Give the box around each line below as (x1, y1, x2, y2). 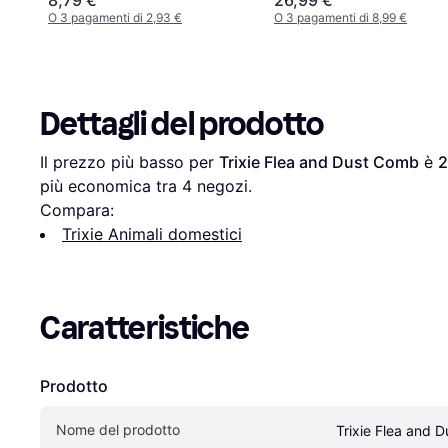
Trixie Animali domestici (62, 223, 242, 244)
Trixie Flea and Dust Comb (219, 151, 419, 172)
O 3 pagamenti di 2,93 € (48, 9, 182, 25)
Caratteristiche (40, 308, 250, 347)
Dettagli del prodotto (40, 104, 324, 143)
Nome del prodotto (56, 420, 180, 438)
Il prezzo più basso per (40, 151, 219, 172)
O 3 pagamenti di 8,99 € (274, 9, 407, 25)
